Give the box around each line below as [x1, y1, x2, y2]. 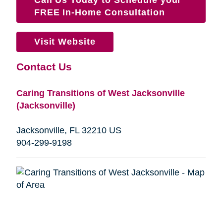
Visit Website [34, 36, 96, 47]
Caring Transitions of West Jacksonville [16, 88, 185, 98]
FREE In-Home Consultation [34, 7, 165, 17]
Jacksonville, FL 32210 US [16, 125, 121, 135]
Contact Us [16, 60, 72, 72]
